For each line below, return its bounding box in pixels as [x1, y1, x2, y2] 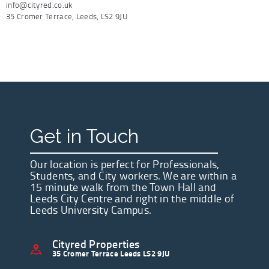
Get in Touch [30, 124, 139, 147]
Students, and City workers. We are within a [30, 168, 237, 183]
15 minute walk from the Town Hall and [30, 179, 217, 194]
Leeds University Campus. [30, 202, 152, 217]
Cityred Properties [52, 235, 140, 252]
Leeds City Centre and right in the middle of [30, 190, 235, 205]
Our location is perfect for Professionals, [30, 156, 220, 171]
